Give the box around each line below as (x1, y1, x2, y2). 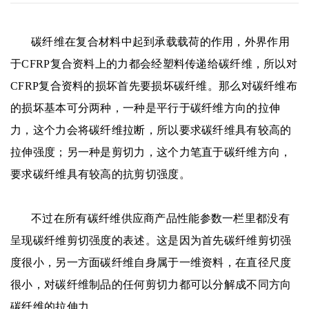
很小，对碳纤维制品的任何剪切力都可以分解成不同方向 (10, 278, 292, 290)
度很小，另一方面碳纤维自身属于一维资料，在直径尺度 (10, 256, 292, 268)
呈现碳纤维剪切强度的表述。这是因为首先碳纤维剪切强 (10, 234, 292, 246)
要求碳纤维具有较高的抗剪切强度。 (10, 168, 190, 180)
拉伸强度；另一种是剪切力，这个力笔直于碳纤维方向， (10, 146, 292, 158)
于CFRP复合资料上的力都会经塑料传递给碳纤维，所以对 (10, 57, 298, 70)
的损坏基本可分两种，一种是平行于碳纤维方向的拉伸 (10, 101, 281, 114)
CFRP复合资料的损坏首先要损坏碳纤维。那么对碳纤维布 (10, 79, 298, 92)
